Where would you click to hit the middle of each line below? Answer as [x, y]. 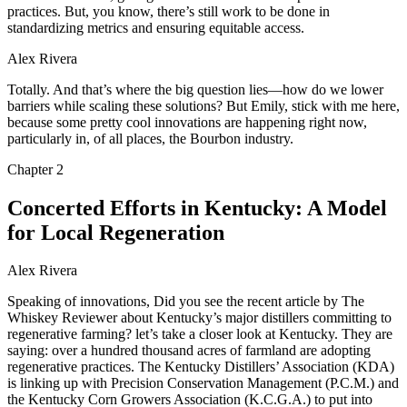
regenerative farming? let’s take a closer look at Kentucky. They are [200, 334]
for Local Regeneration [116, 232]
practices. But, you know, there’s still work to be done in [169, 11]
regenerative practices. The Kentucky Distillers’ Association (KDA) [201, 367]
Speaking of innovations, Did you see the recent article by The [186, 302]
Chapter [32, 169]
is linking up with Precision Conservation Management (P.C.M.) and [203, 383]
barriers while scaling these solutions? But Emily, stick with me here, [203, 105]
